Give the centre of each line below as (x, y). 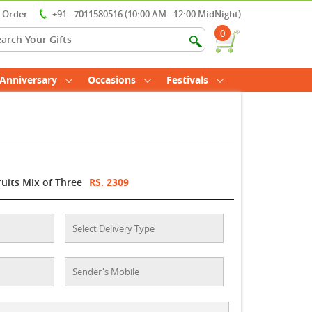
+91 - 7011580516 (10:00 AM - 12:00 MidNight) (147, 14)
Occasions (112, 80)
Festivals (187, 80)
